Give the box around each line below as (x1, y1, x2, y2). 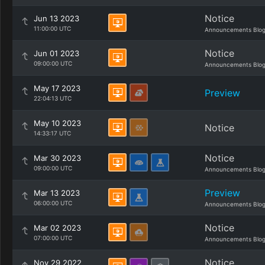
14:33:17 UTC (34, 130, 71, 137)
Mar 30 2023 (34, 153, 81, 163)
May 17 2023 (34, 83, 80, 93)
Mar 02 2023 (34, 223, 81, 232)
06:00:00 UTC (34, 199, 72, 206)
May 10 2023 (34, 118, 81, 128)
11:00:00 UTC (34, 25, 71, 32)
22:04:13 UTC (34, 95, 72, 102)
